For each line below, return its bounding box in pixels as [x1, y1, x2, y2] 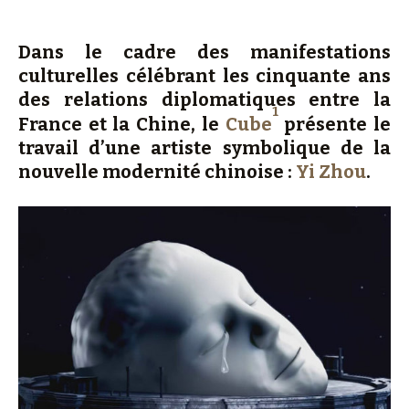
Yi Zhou [296, 161, 366, 183]
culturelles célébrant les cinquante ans [18, 65, 391, 87]
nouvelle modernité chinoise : [18, 161, 296, 183]
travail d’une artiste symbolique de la [18, 137, 391, 159]
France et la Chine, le [18, 113, 225, 135]
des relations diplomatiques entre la [18, 89, 391, 110]
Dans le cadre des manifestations [18, 41, 391, 63]
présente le [278, 113, 392, 135]
